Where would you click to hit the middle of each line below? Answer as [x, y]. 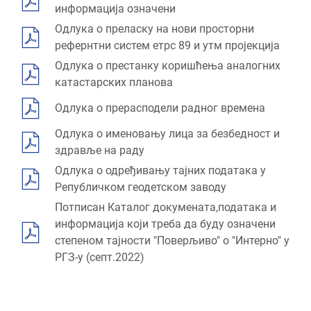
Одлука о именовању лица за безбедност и [167, 134]
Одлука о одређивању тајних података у [160, 170]
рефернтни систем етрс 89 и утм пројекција [167, 45]
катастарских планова [114, 82]
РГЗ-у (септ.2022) [100, 257]
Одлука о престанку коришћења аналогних [168, 66]
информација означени [115, 9]
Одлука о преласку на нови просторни [154, 29]
